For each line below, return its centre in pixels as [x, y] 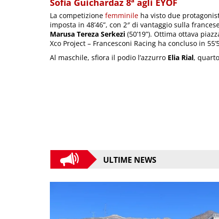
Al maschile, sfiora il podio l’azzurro [109, 57]
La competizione [77, 15]
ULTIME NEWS [130, 160]
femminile [122, 15]
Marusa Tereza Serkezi [88, 34]
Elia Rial [181, 57]
